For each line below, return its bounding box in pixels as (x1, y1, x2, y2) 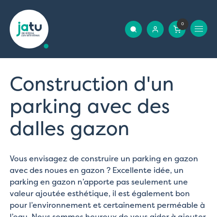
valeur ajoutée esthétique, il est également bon (10, 187, 190, 199)
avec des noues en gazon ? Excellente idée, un (10, 164, 184, 175)
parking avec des (10, 93, 170, 119)
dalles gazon (10, 115, 129, 141)
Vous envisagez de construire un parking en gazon (10, 153, 198, 164)
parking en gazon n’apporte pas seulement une (10, 176, 188, 187)
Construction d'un (10, 70, 174, 97)
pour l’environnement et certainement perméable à (10, 199, 205, 210)
